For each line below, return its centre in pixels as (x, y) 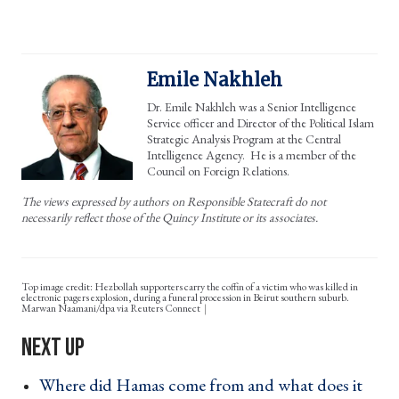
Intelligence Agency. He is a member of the (252, 155)
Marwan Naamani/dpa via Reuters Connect (112, 308)
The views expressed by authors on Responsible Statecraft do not (174, 201)
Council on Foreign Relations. (218, 171)
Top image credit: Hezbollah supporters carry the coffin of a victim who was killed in (190, 286)
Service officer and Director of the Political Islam (261, 122)
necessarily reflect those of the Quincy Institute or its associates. (170, 217)
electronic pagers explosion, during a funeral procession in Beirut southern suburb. (185, 297)
